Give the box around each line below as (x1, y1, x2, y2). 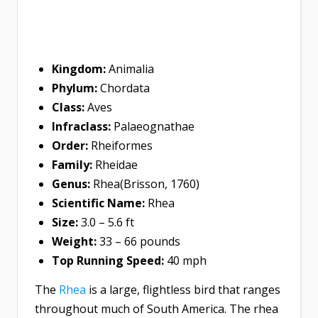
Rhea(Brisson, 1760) (93, 176, 199, 192)
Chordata (100, 80, 150, 97)
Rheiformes (91, 138, 153, 154)
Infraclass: (52, 119, 114, 135)
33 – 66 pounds (99, 234, 180, 250)
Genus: (52, 176, 93, 192)
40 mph (167, 253, 207, 269)
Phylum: (52, 80, 100, 97)
